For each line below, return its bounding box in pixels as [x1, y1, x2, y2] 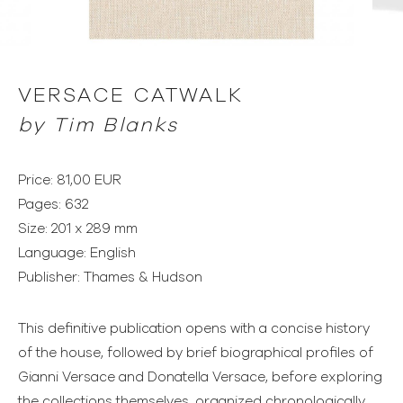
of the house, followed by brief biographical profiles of [18, 345, 373, 360]
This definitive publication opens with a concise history [18, 321, 370, 336]
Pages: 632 [18, 197, 88, 211]
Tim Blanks [52, 115, 179, 136]
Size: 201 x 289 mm [18, 221, 138, 236]
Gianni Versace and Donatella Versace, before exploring [18, 370, 382, 384]
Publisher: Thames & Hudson [18, 270, 202, 284]
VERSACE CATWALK [18, 85, 243, 106]
